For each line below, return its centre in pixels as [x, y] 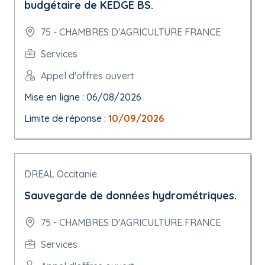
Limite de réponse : [66, 118]
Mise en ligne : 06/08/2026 [83, 97]
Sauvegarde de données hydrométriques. [130, 195]
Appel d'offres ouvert [88, 75]
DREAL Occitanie [61, 174]
